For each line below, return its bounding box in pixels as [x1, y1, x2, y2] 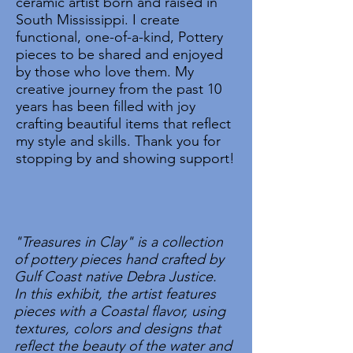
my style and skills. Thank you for [16, 132, 221, 150]
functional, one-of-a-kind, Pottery [16, 28, 223, 46]
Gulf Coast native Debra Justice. [14, 268, 221, 285]
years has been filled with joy [16, 98, 195, 115]
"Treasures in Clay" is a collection [14, 233, 223, 251]
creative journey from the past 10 [16, 80, 221, 98]
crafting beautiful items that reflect [16, 115, 231, 132]
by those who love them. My [16, 63, 194, 80]
